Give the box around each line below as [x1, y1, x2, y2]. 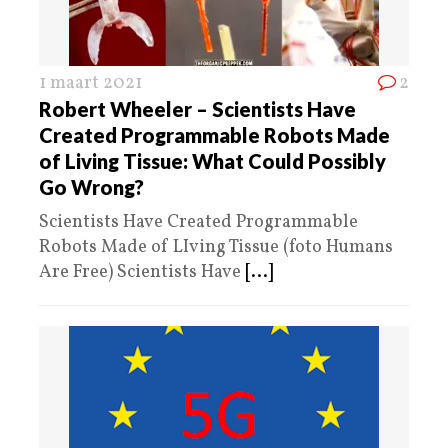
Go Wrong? [39, 174, 144, 199]
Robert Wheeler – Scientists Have [39, 96, 356, 121]
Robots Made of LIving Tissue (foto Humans [39, 234, 393, 260]
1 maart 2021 [39, 70, 142, 96]
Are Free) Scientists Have [39, 259, 245, 285]
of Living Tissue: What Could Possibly [39, 148, 386, 173]
